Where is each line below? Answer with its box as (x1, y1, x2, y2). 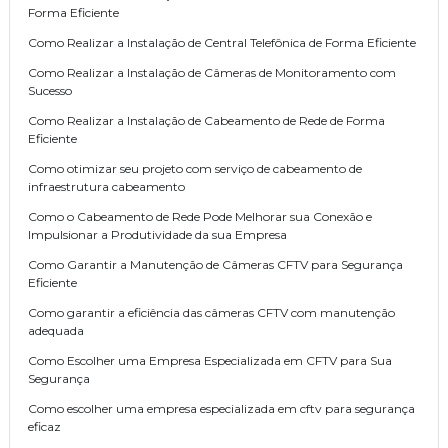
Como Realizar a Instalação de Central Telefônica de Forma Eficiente (28, 35, 416, 51)
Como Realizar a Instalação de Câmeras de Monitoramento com (28, 65, 396, 81)
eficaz (28, 419, 61, 435)
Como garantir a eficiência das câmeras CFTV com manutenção (28, 305, 395, 321)
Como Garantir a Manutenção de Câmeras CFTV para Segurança (28, 257, 403, 273)
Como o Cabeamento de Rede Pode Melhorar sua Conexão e (28, 209, 372, 225)
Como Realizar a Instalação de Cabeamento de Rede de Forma (28, 113, 385, 129)
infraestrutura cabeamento (28, 179, 185, 195)
